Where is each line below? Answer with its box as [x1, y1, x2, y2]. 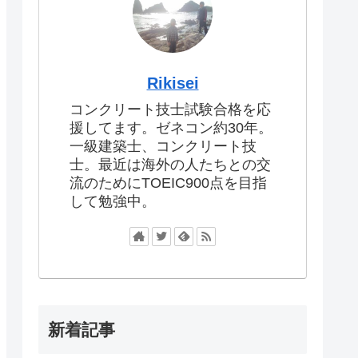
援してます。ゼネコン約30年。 [70, 120, 272, 137]
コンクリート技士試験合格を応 [70, 101, 271, 118]
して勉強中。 [70, 193, 156, 210]
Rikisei [146, 74, 199, 93]
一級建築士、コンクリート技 [70, 138, 257, 155]
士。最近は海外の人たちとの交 [70, 157, 271, 173]
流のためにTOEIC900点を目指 [70, 175, 267, 192]
